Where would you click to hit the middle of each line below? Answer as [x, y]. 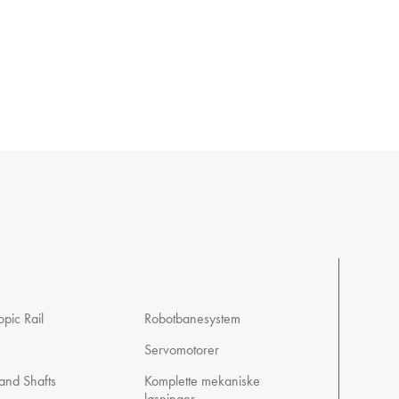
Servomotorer [182, 350]
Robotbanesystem [193, 318]
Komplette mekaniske [203, 381]
